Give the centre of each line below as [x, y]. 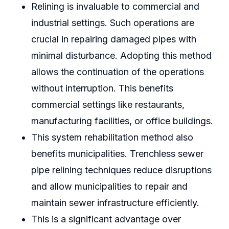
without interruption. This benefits [102, 88]
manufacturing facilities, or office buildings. [122, 121]
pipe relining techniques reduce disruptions [121, 170]
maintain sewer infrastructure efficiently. [115, 203]
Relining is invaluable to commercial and [115, 7]
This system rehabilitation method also [112, 138]
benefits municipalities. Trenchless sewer [117, 154]
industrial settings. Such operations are [112, 23]
